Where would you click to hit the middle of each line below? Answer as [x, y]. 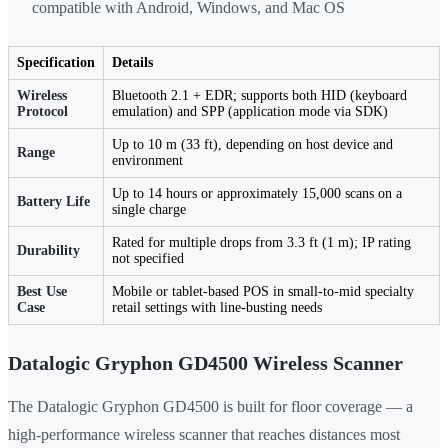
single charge [149, 210]
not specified [148, 259]
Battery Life [53, 202]
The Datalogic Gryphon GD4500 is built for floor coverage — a [210, 407]
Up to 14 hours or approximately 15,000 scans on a [257, 194]
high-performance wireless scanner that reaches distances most [204, 435]
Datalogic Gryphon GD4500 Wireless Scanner [205, 363]
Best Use [42, 292]
